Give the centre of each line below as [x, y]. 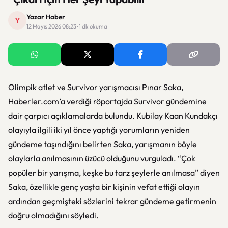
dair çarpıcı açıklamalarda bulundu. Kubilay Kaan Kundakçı [113, 116]
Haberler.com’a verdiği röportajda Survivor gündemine [107, 101]
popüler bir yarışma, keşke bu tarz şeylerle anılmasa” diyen [114, 173]
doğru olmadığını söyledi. [53, 215]
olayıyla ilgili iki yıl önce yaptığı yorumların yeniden [99, 130]
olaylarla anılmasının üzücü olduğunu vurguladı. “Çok [102, 158]
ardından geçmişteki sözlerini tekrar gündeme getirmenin [112, 201]
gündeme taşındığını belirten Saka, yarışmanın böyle [103, 144]
